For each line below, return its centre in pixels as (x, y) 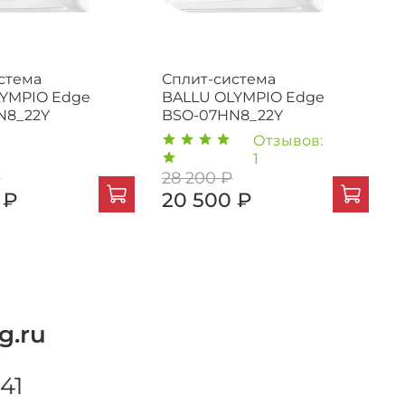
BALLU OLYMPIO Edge (244, 98)
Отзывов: (288, 141)
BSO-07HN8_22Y (223, 116)
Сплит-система (219, 80)
